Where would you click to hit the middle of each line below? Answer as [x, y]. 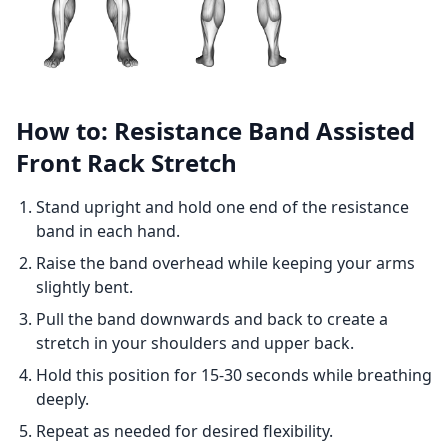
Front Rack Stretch [126, 162]
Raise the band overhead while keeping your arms [225, 263]
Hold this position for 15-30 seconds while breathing [234, 375]
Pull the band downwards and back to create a [212, 319]
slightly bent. [84, 287]
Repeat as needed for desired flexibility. [184, 431]
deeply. [62, 399]
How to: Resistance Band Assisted [215, 130]
